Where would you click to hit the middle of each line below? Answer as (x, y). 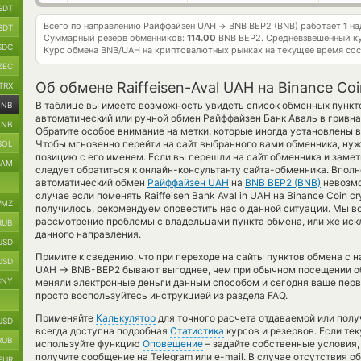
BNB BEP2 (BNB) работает (285, 26)
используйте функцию (89, 344)
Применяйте (66, 318)
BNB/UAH (120, 50)
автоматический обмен (91, 183)
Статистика (197, 331)
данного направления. (88, 234)
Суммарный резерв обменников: (115, 38)
